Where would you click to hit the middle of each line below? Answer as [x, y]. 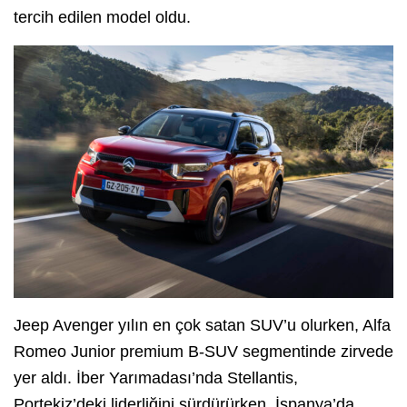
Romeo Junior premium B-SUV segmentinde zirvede [203, 352]
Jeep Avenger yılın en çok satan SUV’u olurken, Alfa [202, 326]
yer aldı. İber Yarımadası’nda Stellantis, [156, 378]
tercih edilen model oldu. [102, 17]
